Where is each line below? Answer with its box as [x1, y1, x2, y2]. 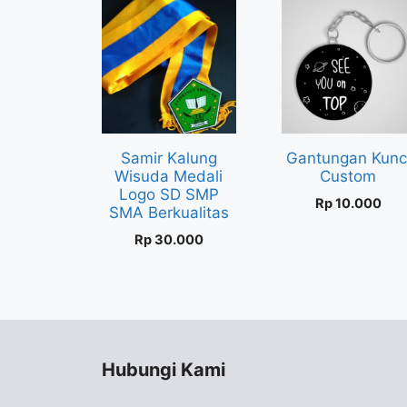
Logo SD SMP [118, 184, 219, 203]
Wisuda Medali [114, 166, 223, 185]
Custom [320, 166, 377, 185]
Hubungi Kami [102, 358, 225, 381]
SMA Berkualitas [108, 203, 229, 222]
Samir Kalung [120, 148, 217, 167]
